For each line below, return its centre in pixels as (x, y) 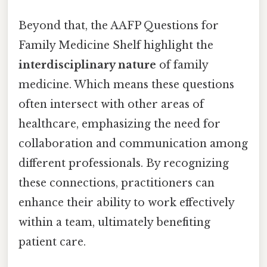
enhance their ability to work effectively (126, 203)
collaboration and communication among (133, 144)
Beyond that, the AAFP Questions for (119, 26)
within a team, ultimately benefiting (114, 223)
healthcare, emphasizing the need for (119, 124)
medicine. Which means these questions (126, 85)
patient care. (52, 242)
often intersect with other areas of (111, 105)
